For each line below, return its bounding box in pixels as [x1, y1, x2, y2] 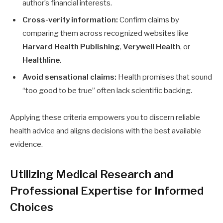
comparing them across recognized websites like [22, 29, 189, 38]
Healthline [22, 56, 60, 65]
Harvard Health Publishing [22, 42, 120, 51]
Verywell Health [123, 42, 180, 51]
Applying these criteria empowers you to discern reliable [10, 112, 200, 122]
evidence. [10, 139, 43, 149]
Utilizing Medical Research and [10, 167, 173, 181]
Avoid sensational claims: [22, 72, 116, 82]
